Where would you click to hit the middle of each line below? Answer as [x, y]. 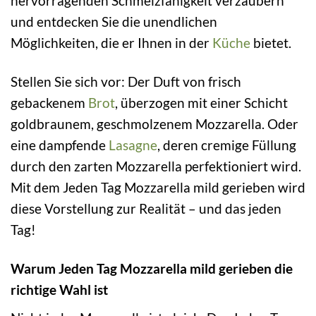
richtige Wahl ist [59, 289]
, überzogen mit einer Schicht [201, 102]
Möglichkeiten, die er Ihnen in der [111, 43]
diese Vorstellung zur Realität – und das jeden [146, 208]
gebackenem [49, 102]
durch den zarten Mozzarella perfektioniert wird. [156, 166]
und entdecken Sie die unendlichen [114, 22]
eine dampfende [60, 145]
